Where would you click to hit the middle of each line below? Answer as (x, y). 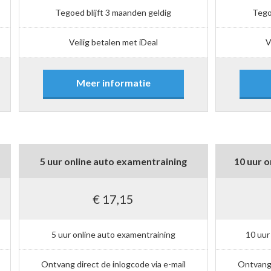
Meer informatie (113, 83)
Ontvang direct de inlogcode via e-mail (113, 264)
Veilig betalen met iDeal (113, 42)
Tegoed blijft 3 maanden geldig (113, 12)
